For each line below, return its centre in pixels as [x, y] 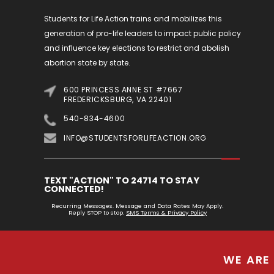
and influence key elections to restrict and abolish [137, 48]
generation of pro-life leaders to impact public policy [143, 33]
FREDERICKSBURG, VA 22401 [118, 99]
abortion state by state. [87, 62]
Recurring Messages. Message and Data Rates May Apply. [138, 206]
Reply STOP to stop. [97, 212]
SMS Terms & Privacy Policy [166, 212]
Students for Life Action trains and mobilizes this [133, 18]
